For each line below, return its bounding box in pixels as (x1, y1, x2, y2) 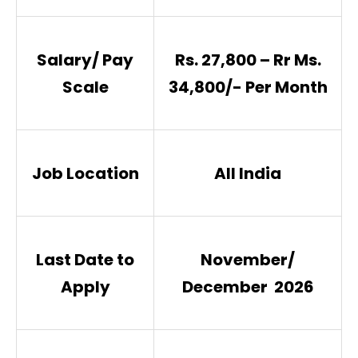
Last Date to (36, 248, 134, 271)
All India (214, 161, 281, 185)
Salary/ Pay (37, 48, 133, 71)
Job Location (31, 161, 139, 185)
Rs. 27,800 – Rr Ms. (174, 48, 321, 71)
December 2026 (181, 275, 314, 298)
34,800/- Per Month (168, 75, 328, 98)
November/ (201, 248, 295, 271)
